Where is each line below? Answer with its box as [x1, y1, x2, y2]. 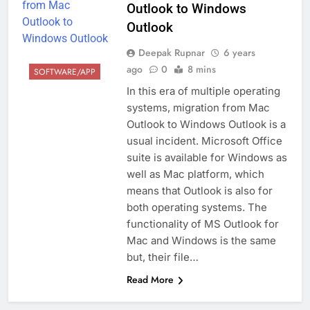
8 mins [187, 62, 216, 76]
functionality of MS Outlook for [126, 217, 279, 230]
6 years [223, 45, 255, 60]
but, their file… [126, 250, 199, 264]
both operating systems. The [126, 200, 267, 214]
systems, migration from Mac [126, 100, 270, 114]
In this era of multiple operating [126, 84, 280, 98]
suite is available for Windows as [126, 150, 287, 164]
